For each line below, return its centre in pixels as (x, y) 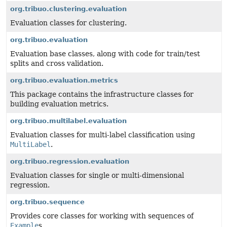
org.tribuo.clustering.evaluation (68, 9)
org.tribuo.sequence (47, 202)
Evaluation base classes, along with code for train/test (105, 54)
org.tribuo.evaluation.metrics (64, 80)
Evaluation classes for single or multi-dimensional (97, 175)
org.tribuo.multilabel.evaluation (68, 121)
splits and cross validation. (57, 63)
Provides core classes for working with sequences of (102, 216)
